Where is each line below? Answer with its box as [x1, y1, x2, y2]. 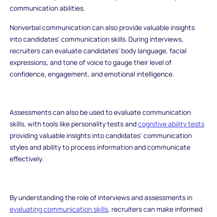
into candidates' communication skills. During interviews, [9, 34, 184, 44]
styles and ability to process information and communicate [9, 142, 190, 152]
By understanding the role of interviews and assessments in [9, 192, 192, 202]
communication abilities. [9, 3, 85, 13]
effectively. [9, 154, 43, 164]
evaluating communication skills [9, 204, 108, 214]
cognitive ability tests [138, 119, 204, 129]
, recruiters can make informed [108, 204, 202, 214]
